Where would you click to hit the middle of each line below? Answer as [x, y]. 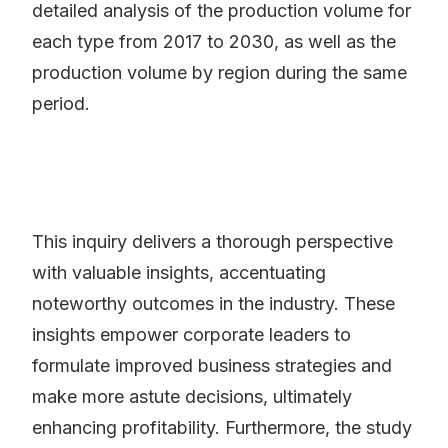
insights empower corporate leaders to [191, 335]
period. [61, 104]
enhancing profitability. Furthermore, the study [222, 428]
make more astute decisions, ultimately [192, 397]
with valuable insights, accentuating [179, 273]
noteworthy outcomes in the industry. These [213, 304]
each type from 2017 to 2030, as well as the [214, 42]
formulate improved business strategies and [212, 366]
